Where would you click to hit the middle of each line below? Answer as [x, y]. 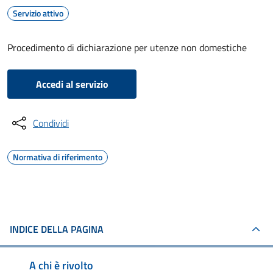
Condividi [51, 123]
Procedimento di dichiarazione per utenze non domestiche [127, 48]
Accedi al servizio [72, 84]
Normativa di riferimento [58, 157]
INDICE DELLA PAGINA [57, 229]
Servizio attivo [38, 13]
